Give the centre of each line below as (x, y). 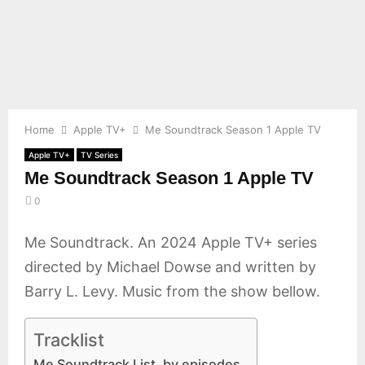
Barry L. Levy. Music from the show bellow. (172, 291)
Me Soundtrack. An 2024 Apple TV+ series (171, 242)
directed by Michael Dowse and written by (170, 267)
